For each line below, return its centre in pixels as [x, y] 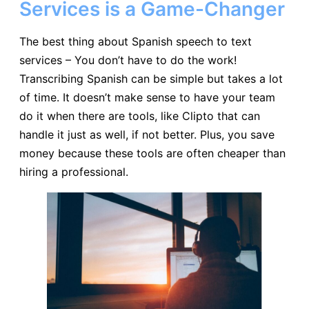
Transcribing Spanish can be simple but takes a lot [151, 78]
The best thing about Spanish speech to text [136, 41]
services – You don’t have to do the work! [128, 60]
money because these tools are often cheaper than [152, 153]
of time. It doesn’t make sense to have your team [147, 97]
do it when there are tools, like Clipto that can [140, 116]
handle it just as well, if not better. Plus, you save [147, 134]
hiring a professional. [74, 171]
